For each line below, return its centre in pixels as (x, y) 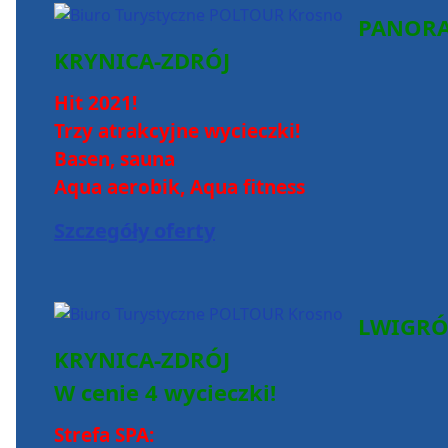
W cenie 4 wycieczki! (165, 392)
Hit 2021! (95, 103)
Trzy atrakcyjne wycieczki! (177, 131)
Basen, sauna (114, 159)
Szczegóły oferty (134, 231)
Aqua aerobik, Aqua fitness (179, 187)
